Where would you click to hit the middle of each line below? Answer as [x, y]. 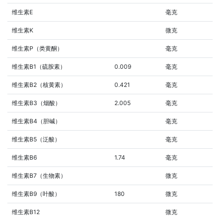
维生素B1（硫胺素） [39, 66]
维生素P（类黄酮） [37, 48]
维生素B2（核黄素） [39, 84]
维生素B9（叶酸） [36, 193]
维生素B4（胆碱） [36, 121]
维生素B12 [26, 212]
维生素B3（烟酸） [36, 103]
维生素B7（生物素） [39, 175]
